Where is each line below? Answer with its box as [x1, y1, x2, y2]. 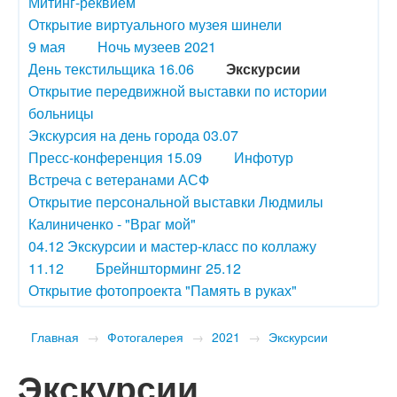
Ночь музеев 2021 [97, 36, 217, 58]
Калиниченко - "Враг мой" [28, 214, 196, 235]
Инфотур [234, 147, 294, 168]
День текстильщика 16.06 [28, 58, 194, 80]
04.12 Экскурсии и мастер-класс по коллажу [28, 236, 316, 257]
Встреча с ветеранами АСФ [28, 169, 209, 191]
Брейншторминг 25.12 [96, 258, 242, 279]
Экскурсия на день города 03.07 [28, 125, 238, 146]
